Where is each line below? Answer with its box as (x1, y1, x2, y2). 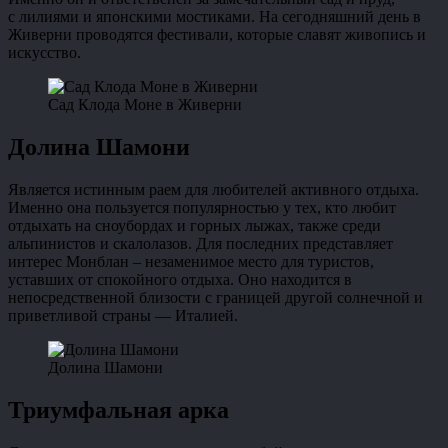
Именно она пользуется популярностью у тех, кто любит (8, 198, 396, 216)
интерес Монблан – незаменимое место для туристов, (8, 252, 374, 270)
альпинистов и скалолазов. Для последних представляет (8, 234, 393, 252)
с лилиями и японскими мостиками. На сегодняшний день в (8, 7, 421, 25)
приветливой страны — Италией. (8, 306, 238, 324)
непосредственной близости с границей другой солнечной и (8, 288, 423, 306)
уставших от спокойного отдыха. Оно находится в (8, 270, 352, 288)
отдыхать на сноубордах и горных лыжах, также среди (8, 216, 381, 234)
